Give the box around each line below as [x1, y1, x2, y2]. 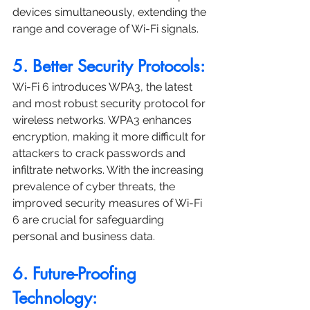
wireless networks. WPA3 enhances [12, 113, 194, 127]
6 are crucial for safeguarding [12, 213, 167, 227]
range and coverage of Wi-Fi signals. [12, 22, 199, 36]
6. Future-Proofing [12, 263, 141, 285]
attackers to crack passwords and [12, 147, 188, 161]
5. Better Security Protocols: [12, 55, 205, 77]
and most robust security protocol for [12, 97, 208, 111]
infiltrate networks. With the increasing [12, 163, 206, 177]
